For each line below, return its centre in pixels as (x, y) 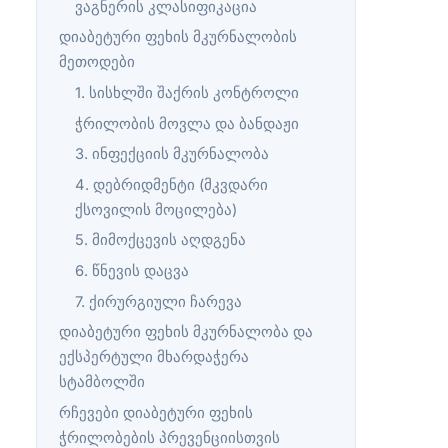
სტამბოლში (102, 382)
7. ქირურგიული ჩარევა (159, 301)
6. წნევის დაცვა (132, 270)
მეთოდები (97, 62)
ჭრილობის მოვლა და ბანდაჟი (187, 123)
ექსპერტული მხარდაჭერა (154, 357)
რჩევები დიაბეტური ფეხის (156, 412)
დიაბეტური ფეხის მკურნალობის (178, 37)
